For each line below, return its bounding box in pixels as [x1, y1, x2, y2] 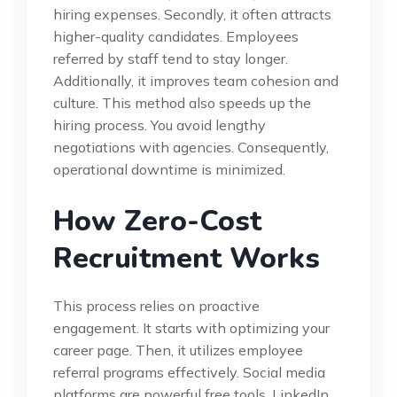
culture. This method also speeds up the [53, 93, 311, 112]
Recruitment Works [53, 238, 320, 277]
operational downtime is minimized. [53, 160, 285, 178]
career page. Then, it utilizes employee [53, 340, 303, 359]
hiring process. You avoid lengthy [53, 115, 266, 134]
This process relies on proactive [53, 296, 260, 315]
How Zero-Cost [53, 201, 261, 240]
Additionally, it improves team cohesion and [53, 71, 339, 90]
